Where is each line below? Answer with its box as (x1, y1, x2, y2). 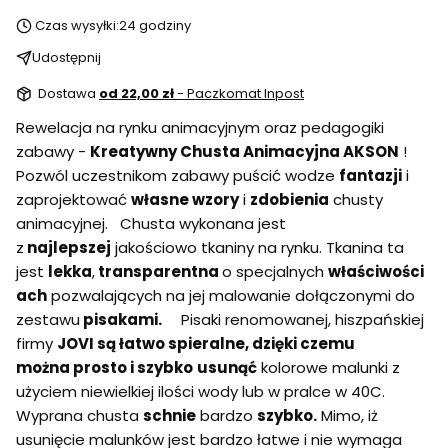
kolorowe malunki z (257, 356, 400, 378)
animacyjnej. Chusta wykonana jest (16, 212, 286, 234)
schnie (143, 404, 196, 426)
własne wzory (131, 188, 239, 210)
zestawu (16, 308, 80, 330)
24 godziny (119, 15, 191, 35)
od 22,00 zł (99, 83, 177, 103)
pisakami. (80, 308, 165, 330)
